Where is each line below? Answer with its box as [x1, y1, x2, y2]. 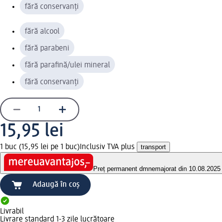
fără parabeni [25, 44, 69, 53]
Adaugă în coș [33, 181, 80, 189]
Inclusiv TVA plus [80, 143, 137, 151]
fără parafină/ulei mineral [25, 61, 110, 69]
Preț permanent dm [93, 165, 148, 173]
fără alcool [25, 27, 59, 36]
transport [141, 143, 166, 151]
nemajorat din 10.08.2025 [148, 165, 221, 173]
